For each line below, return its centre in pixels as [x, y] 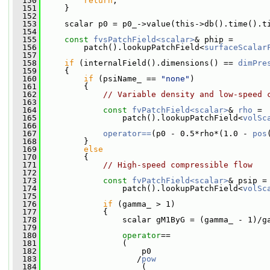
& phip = [214, 39]
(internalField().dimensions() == [156, 63]
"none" [175, 79]
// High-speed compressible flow [178, 165]
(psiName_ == [127, 79]
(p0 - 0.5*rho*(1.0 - [202, 133]
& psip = [248, 181]
